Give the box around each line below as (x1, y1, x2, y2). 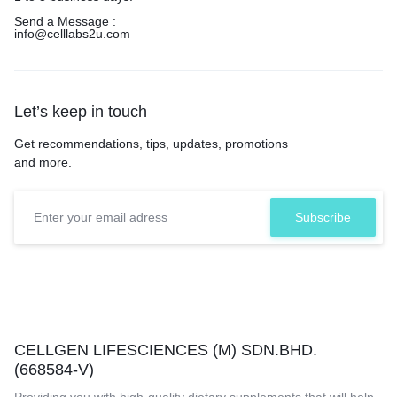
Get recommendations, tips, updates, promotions (14, 136, 288, 151)
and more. (14, 154, 72, 169)
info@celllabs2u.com (14, 26, 130, 41)
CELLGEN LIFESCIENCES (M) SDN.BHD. (14, 340, 317, 359)
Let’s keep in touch (14, 102, 147, 121)
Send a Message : (14, 13, 116, 28)
